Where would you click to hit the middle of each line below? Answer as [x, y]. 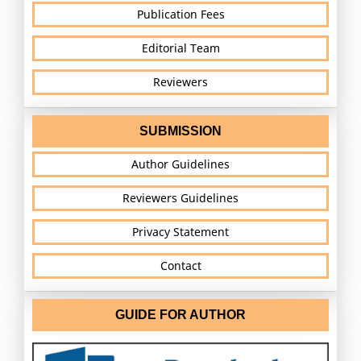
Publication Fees [180, 14]
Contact [180, 265]
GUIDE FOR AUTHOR [180, 314]
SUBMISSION [180, 131]
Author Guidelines [180, 164]
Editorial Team [180, 48]
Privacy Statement [180, 231]
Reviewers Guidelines [180, 197]
